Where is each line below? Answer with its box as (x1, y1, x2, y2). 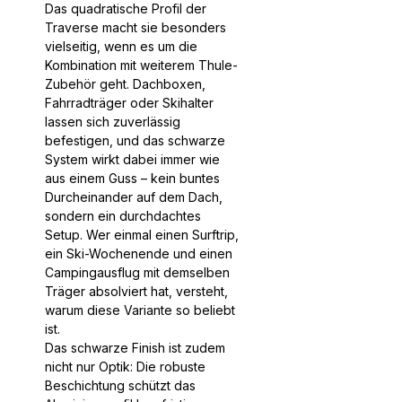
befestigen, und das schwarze (45, 132, 225, 148)
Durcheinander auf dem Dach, (45, 188, 223, 205)
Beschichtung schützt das (45, 377, 196, 393)
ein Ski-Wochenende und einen (45, 245, 232, 261)
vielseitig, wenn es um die (45, 38, 197, 54)
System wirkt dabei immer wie (45, 151, 220, 167)
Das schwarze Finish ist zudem (45, 339, 225, 355)
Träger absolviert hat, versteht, (45, 283, 228, 299)
